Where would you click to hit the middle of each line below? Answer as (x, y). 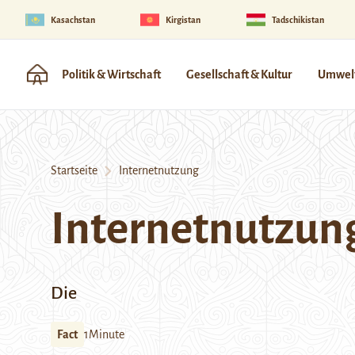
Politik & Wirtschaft (111, 74)
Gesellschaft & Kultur (239, 74)
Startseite (74, 170)
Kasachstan (73, 19)
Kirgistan (183, 19)
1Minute (104, 334)
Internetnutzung (155, 170)
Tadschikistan (298, 19)
